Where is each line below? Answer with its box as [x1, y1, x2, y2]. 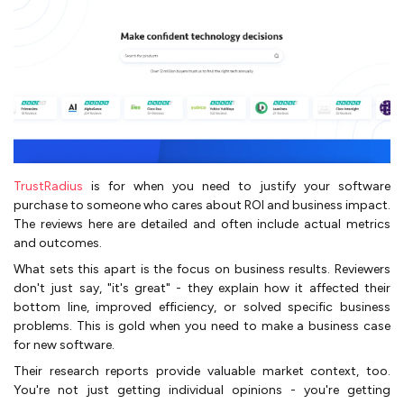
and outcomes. [14, 235, 102, 252]
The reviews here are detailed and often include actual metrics [14, 216, 390, 233]
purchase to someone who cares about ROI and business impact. [14, 197, 390, 214]
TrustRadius [14, 179, 83, 195]
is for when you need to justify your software [83, 179, 390, 195]
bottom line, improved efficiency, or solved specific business [14, 299, 390, 316]
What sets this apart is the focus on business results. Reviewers [14, 262, 390, 278]
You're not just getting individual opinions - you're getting [14, 382, 390, 399]
